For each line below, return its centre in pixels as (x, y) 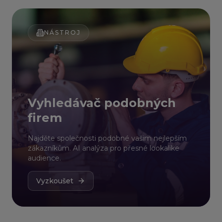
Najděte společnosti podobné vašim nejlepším (107, 138)
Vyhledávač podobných (102, 103)
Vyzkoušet (55, 181)
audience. (44, 158)
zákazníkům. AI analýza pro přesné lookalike (104, 148)
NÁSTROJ (62, 32)
